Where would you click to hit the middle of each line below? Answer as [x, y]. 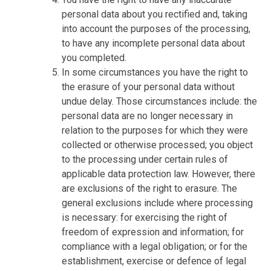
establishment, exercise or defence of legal [154, 261]
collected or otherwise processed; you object [158, 145]
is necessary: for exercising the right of [145, 217]
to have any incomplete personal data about [154, 43]
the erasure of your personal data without [149, 87]
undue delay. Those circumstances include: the [160, 101]
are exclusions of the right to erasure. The [150, 188]
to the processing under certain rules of [145, 159]
